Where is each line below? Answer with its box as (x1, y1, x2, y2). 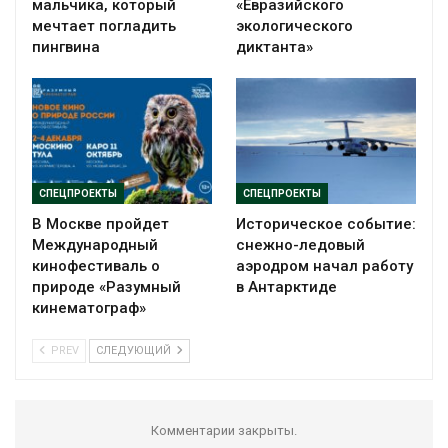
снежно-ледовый (236, 235, 365, 254)
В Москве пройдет (32, 214, 169, 233)
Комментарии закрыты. (151, 422, 297, 438)
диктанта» (236, 37, 313, 56)
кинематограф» (32, 298, 146, 317)
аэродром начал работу (236, 256, 413, 275)
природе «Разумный (32, 277, 181, 296)
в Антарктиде (236, 277, 337, 296)
